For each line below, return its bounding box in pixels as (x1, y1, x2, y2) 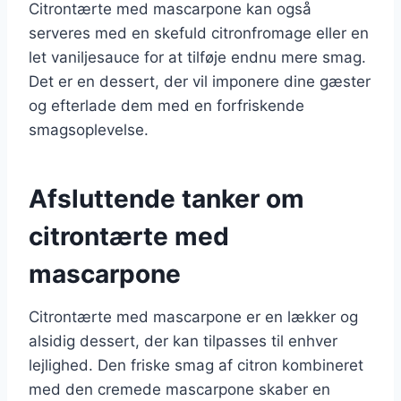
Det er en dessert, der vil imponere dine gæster (29, 72, 371, 90)
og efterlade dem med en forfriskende (29, 96, 304, 115)
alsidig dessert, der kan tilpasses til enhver (29, 331, 337, 350)
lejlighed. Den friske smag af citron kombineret (29, 355, 363, 374)
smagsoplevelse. (29, 120, 149, 139)
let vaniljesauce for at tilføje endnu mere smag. (29, 47, 366, 66)
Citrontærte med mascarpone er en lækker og (29, 307, 358, 326)
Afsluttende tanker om (29, 183, 304, 214)
